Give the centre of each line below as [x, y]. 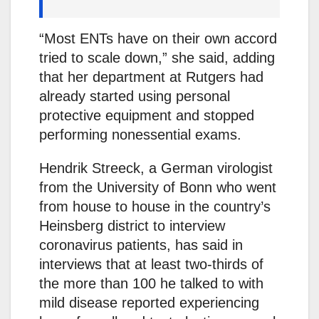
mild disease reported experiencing [149, 302]
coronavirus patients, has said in [141, 245]
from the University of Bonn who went [158, 187]
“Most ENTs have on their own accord [158, 38]
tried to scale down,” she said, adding [157, 57]
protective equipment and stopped [147, 115]
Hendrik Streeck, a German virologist [156, 168]
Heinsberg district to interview [132, 225]
